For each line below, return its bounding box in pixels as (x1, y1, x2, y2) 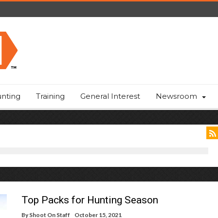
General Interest (80, 91, 140, 101)
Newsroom (156, 91, 197, 101)
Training (36, 91, 65, 101)
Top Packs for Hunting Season (21, 194, 158, 206)
